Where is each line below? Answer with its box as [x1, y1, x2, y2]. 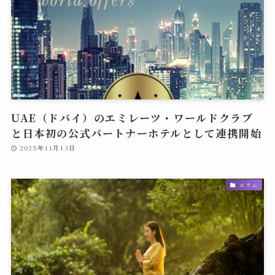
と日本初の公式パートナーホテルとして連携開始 [10, 125, 262, 141]
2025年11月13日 [20, 143, 76, 153]
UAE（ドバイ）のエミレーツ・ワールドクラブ [10, 109, 254, 125]
